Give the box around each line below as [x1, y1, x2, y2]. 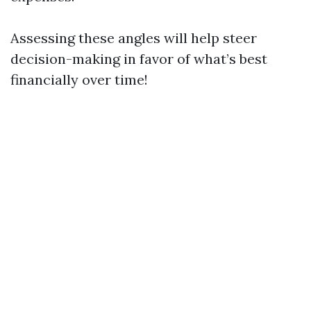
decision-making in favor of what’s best [10, 50, 267, 68]
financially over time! [10, 71, 148, 89]
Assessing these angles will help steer [10, 29, 257, 47]
